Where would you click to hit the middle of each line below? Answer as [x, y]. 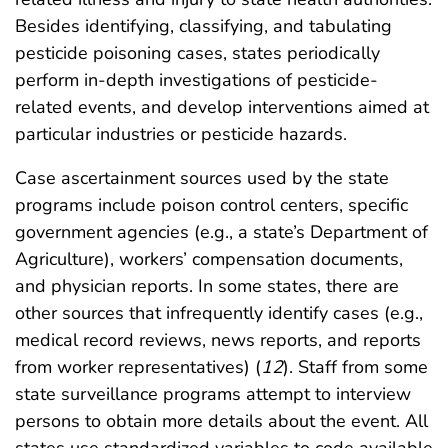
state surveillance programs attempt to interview [213, 394]
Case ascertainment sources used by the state [202, 178]
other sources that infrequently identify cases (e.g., [219, 313]
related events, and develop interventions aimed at [222, 107]
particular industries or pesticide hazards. [181, 134]
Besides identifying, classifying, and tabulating [203, 26]
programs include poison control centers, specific [211, 205]
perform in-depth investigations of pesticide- [196, 80]
